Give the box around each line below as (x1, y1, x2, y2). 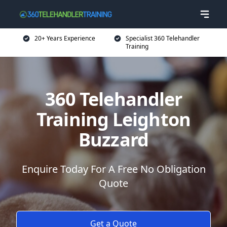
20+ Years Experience (34, 34, 95, 43)
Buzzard (79, 127, 148, 152)
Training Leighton (36, 107, 191, 132)
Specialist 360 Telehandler (125, 34, 200, 43)
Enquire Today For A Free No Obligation (21, 162, 206, 176)
